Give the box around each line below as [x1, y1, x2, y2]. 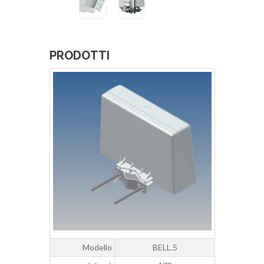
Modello [82, 242, 112, 253]
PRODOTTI [49, 48, 110, 63]
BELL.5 [153, 242, 177, 253]
